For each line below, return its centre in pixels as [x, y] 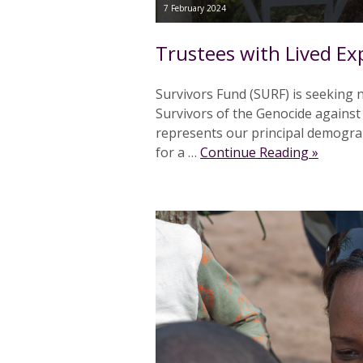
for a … [178, 153]
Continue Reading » [259, 153]
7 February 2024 [195, 9]
